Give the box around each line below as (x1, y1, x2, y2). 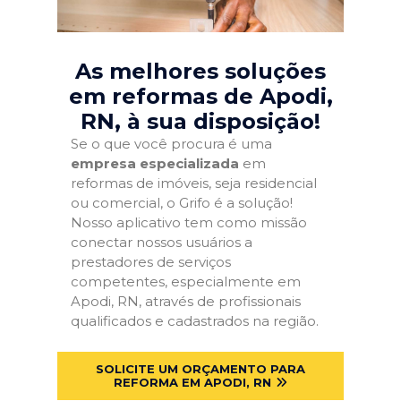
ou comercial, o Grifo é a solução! (71, 194, 293, 211)
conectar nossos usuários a (71, 234, 252, 251)
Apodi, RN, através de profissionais (71, 293, 301, 310)
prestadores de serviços (71, 253, 231, 270)
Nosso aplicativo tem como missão (71, 214, 307, 231)
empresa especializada (71, 155, 239, 172)
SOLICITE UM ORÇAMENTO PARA (96, 361, 305, 376)
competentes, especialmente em (71, 273, 301, 290)
